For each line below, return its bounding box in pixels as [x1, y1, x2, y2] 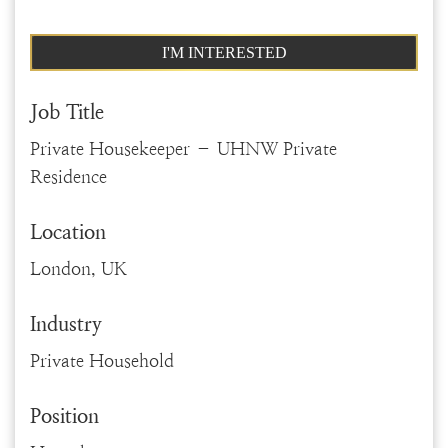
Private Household [30, 350, 174, 371]
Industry [30, 313, 102, 336]
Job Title [30, 101, 104, 124]
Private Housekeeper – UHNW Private [30, 138, 337, 159]
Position [30, 405, 99, 428]
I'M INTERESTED [161, 44, 287, 61]
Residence [30, 166, 107, 187]
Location [30, 221, 106, 244]
